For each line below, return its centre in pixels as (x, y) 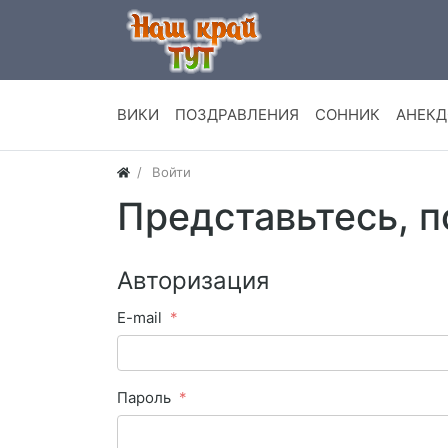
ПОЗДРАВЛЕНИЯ (237, 115)
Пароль (144, 398)
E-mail (139, 318)
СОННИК (347, 115)
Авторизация (193, 281)
